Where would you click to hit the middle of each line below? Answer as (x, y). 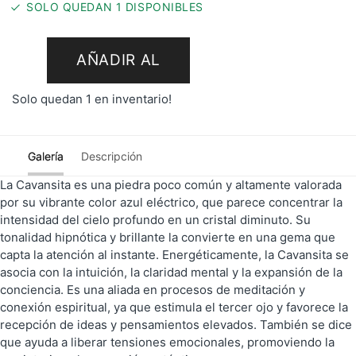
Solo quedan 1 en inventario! (92, 99)
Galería (46, 156)
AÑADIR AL (118, 60)
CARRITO (118, 106)
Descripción (112, 156)
